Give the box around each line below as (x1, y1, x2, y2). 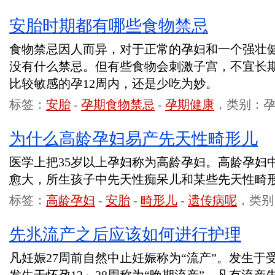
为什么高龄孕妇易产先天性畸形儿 (9, 130, 258, 148)
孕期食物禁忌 (81, 98, 155, 111)
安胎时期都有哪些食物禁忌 (9, 17, 208, 35)
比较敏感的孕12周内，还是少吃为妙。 (9, 77, 218, 90)
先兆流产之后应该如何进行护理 (9, 225, 241, 244)
